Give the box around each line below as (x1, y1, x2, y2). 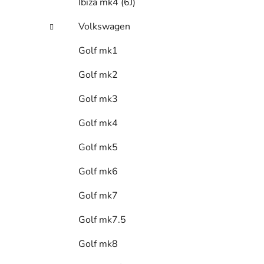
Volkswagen (78, 19, 130, 33)
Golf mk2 (78, 68, 118, 81)
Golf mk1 (78, 44, 118, 57)
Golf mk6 (78, 164, 118, 178)
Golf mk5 (78, 140, 118, 154)
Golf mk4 (78, 116, 118, 130)
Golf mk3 (78, 92, 118, 105)
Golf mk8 (78, 237, 118, 250)
